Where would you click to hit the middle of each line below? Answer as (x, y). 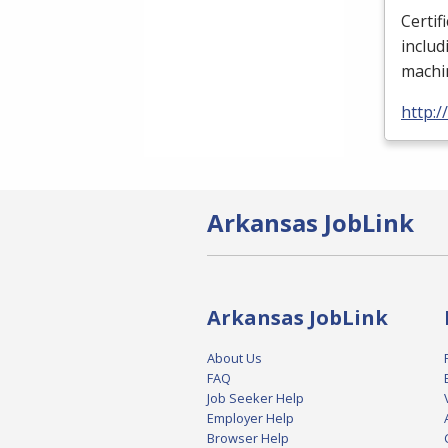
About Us (234, 358)
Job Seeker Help (255, 398)
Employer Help (250, 418)
